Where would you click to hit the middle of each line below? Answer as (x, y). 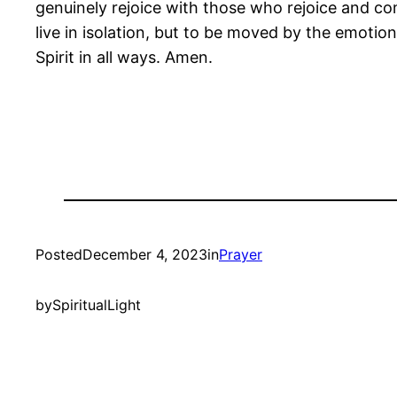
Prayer (241, 255)
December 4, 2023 (145, 255)
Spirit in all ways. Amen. (124, 58)
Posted (59, 255)
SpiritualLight (97, 305)
